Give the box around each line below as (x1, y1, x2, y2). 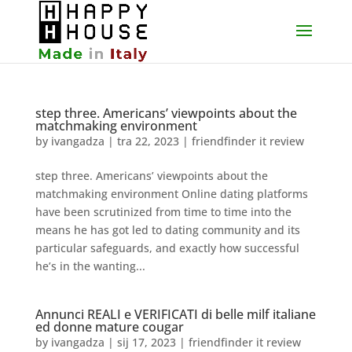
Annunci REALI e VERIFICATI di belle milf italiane (35, 306, 316, 323)
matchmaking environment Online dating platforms (35, 186, 308, 201)
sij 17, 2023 (116, 335, 176, 350)
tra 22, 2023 (116, 134, 179, 148)
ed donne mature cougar (35, 318, 184, 335)
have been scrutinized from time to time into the (35, 204, 291, 219)
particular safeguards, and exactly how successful (35, 240, 299, 255)
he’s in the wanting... (35, 258, 145, 273)
